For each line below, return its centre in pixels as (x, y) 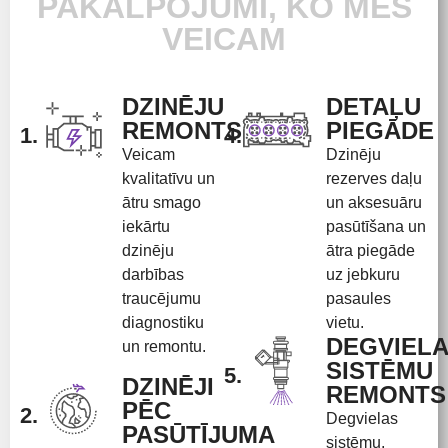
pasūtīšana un (376, 226)
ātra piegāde (370, 250)
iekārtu (146, 226)
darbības (153, 274)
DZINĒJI (168, 386)
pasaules (358, 298)
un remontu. (164, 346)
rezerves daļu (374, 178)
